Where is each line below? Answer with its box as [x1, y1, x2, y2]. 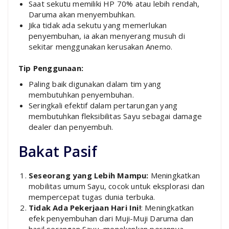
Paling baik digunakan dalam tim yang [29, 78, 162, 89]
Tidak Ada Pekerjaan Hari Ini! [29, 202, 141, 213]
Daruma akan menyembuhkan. [29, 9, 135, 19]
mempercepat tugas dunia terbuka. [29, 191, 155, 202]
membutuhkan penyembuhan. [29, 89, 134, 100]
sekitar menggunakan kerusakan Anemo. [29, 41, 173, 52]
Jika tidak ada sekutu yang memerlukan [29, 19, 167, 30]
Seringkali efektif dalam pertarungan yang [29, 100, 178, 110]
